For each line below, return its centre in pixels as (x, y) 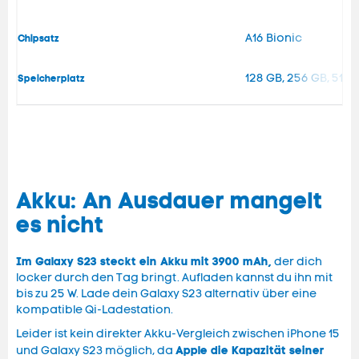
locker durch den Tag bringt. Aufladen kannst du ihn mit (174, 278)
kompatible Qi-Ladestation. (95, 310)
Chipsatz (38, 38)
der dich (297, 262)
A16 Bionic (274, 38)
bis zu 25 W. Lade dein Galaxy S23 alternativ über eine (166, 294)
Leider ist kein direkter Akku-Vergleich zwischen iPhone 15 (178, 334)
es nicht (60, 225)
